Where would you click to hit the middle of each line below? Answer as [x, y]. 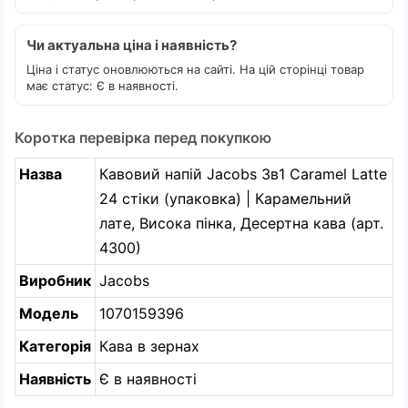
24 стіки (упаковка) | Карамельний [225, 199]
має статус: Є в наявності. [102, 86]
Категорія [55, 346]
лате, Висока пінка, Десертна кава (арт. [241, 223]
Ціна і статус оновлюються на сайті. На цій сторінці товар [195, 69]
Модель [49, 313]
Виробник [55, 280]
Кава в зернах [149, 346]
